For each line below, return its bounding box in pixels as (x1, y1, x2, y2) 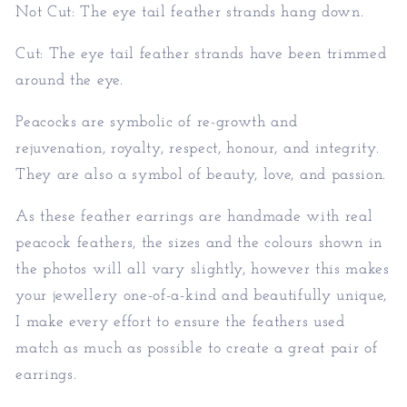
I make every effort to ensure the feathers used (15, 314, 345, 331)
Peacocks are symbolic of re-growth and (15, 114, 298, 131)
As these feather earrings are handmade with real (15, 209, 373, 225)
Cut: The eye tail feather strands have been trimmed (15, 45, 387, 62)
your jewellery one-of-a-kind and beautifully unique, (15, 288, 388, 304)
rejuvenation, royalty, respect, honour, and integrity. (15, 141, 380, 157)
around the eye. (15, 72, 129, 88)
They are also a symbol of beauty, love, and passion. (15, 167, 387, 184)
